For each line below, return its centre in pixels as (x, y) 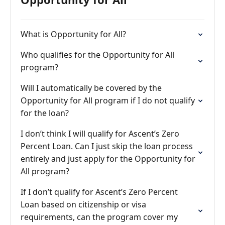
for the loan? (45, 113)
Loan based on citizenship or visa (83, 204)
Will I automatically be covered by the (91, 88)
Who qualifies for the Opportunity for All (97, 55)
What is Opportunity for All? (73, 34)
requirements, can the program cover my (99, 217)
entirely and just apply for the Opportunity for (108, 159)
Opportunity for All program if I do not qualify (108, 100)
